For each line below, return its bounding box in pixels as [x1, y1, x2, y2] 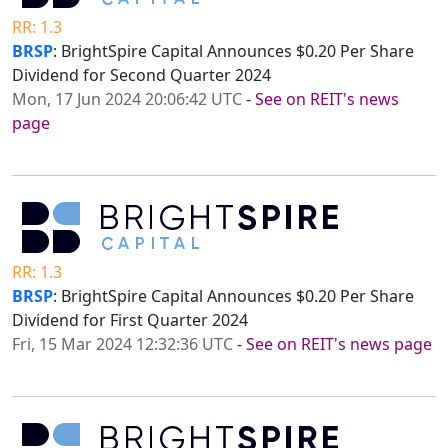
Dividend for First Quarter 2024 [12, 309, 248, 332]
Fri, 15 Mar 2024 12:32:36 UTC [12, 333, 233, 356]
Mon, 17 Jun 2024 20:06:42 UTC [12, 88, 242, 111]
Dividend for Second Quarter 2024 [12, 64, 271, 87]
